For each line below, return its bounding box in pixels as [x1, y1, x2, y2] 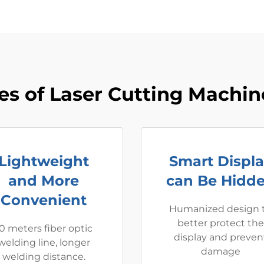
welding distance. [2, 251, 85, 262]
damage [200, 246, 240, 257]
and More [8, 172, 79, 189]
